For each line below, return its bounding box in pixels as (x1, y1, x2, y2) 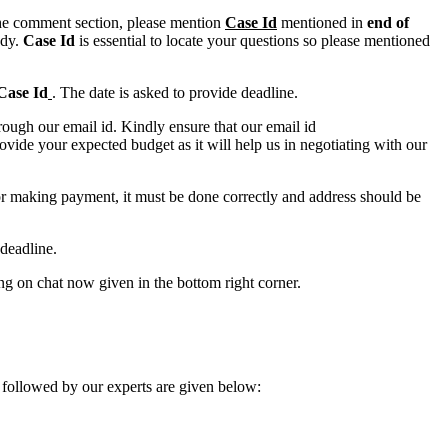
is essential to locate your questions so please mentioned (75, 32, 430, 49)
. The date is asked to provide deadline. (52, 84, 298, 101)
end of (367, 14, 409, 31)
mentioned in (277, 14, 367, 31)
